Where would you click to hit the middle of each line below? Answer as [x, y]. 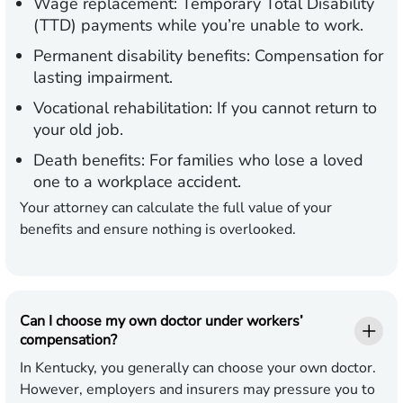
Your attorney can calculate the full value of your [176, 208]
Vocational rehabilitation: [123, 108]
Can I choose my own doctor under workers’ [161, 322]
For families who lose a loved [254, 161]
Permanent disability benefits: [142, 56]
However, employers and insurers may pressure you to [197, 390]
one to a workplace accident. [137, 182]
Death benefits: [89, 161]
